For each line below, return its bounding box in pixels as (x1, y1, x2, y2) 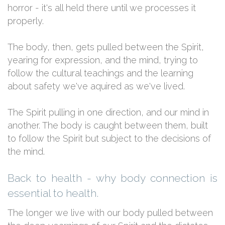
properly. (8, 16, 44, 26)
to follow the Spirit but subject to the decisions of (8, 133, 211, 144)
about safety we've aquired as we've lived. (8, 81, 185, 91)
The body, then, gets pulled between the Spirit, (8, 42, 204, 52)
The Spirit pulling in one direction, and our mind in (8, 107, 209, 118)
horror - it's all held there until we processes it (8, 3, 196, 13)
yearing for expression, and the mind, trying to (8, 55, 198, 65)
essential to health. (8, 187, 98, 199)
